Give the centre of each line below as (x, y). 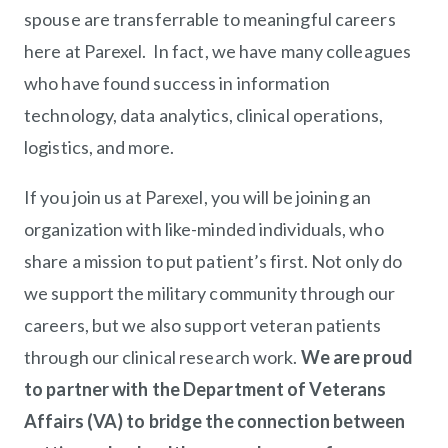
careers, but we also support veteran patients (203, 325)
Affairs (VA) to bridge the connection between (215, 421)
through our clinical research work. (162, 357)
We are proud (356, 357)
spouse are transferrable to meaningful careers (210, 19)
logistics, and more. (99, 147)
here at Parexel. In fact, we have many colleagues (218, 51)
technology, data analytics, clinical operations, (203, 115)
